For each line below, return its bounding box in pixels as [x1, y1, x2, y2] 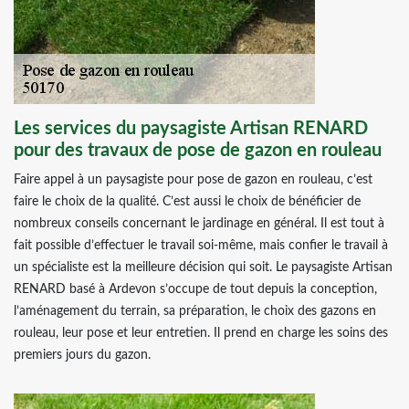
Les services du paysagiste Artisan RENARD [14, 120, 368, 138]
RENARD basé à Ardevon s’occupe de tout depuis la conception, [14, 283, 377, 296]
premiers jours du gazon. [14, 349, 151, 362]
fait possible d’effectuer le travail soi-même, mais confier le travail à [14, 239, 388, 252]
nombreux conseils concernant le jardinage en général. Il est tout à [14, 217, 384, 230]
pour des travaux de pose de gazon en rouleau [14, 142, 382, 160]
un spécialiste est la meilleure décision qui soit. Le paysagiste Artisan [14, 261, 393, 274]
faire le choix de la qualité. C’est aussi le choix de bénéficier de [14, 195, 361, 208]
